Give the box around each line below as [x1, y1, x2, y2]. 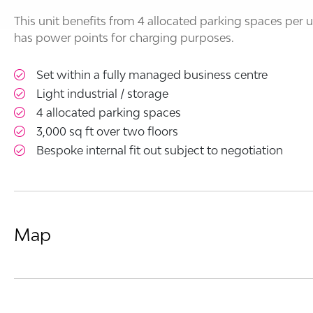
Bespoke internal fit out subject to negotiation [36, 143, 283, 158]
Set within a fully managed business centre [36, 68, 268, 82]
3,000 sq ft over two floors [36, 124, 178, 139]
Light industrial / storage [36, 87, 168, 101]
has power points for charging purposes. [14, 31, 234, 45]
